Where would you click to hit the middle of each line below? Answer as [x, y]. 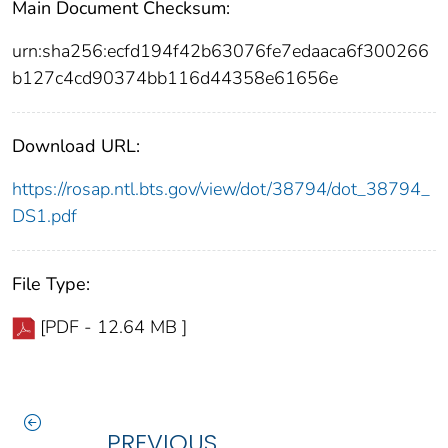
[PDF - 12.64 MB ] [113, 327]
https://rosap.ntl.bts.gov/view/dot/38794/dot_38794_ [221, 189]
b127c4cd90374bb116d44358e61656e [175, 78]
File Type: [51, 284]
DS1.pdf [44, 216]
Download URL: [76, 146]
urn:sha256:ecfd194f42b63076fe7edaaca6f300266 [220, 51]
